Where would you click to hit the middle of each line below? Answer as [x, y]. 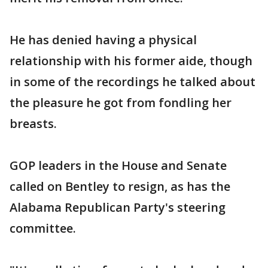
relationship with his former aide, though [131, 61]
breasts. [33, 124]
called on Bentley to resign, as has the [120, 187]
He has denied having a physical [103, 40]
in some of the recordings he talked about [133, 82]
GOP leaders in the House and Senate [118, 166]
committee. [43, 229]
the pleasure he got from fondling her [121, 103]
